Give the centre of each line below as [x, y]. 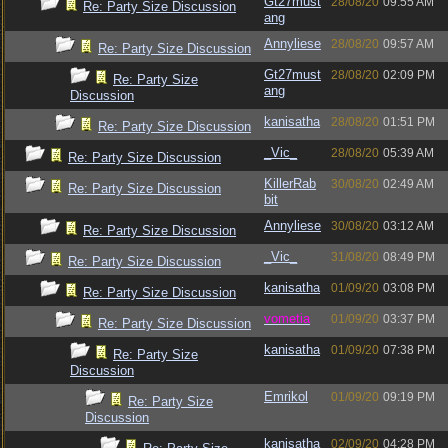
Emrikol [286, 396]
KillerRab [290, 183]
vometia [287, 318]
